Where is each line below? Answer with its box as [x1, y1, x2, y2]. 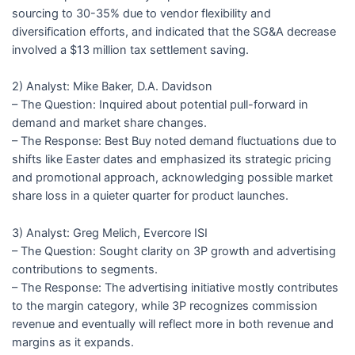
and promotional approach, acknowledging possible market [11, 170, 333, 185]
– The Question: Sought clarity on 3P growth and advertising [11, 243, 336, 258]
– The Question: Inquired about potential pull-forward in [11, 97, 308, 113]
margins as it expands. [11, 334, 134, 349]
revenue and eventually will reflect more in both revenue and [11, 316, 334, 331]
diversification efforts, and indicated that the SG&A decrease [11, 24, 336, 39]
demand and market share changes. [11, 116, 207, 131]
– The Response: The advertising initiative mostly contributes [11, 280, 338, 295]
